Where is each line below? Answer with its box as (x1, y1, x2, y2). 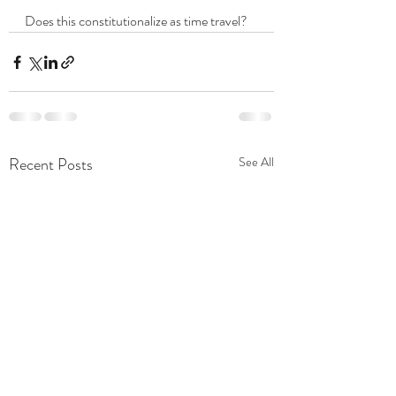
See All (239, 153, 274, 171)
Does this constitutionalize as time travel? (25, 11, 253, 31)
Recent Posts (9, 153, 93, 176)
